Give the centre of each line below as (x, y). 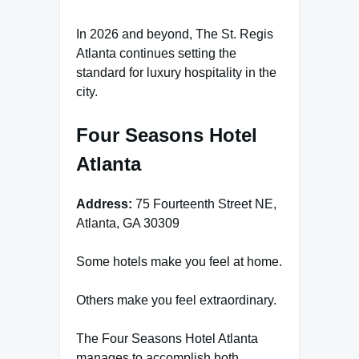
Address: (104, 204)
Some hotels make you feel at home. (179, 261)
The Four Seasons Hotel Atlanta (167, 338)
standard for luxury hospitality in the (176, 72)
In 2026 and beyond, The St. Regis (175, 34)
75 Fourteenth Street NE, (204, 204)
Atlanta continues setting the (156, 53)
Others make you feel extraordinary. (176, 300)
